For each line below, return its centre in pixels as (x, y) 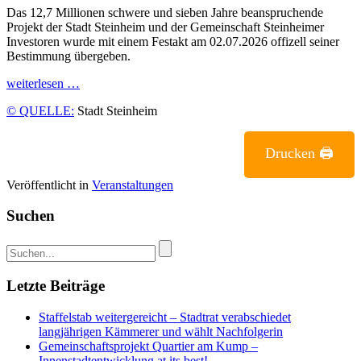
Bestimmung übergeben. (68, 56)
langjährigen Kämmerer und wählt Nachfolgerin (161, 331)
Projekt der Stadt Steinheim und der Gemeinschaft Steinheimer (165, 27)
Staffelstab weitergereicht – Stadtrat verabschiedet (165, 317)
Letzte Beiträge (56, 285)
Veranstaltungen (133, 185)
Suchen (31, 216)
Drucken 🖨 (300, 153)
